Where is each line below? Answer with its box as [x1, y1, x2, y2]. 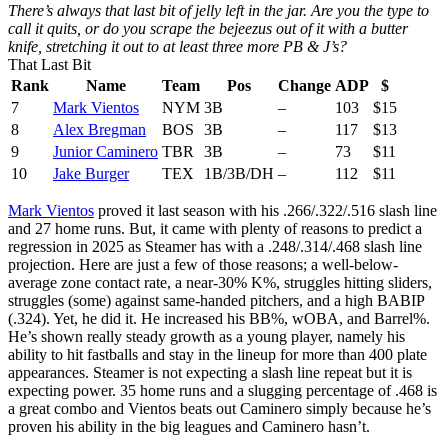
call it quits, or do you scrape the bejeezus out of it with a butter [8, 20, 408, 38]
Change [278, 77, 331, 95]
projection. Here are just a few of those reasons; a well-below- [8, 256, 398, 274]
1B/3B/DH [204, 165, 274, 183]
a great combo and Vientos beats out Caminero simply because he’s [8, 400, 431, 418]
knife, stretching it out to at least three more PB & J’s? [8, 38, 347, 56]
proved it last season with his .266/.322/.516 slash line [94, 202, 437, 220]
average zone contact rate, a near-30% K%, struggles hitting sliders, [8, 274, 432, 292]
